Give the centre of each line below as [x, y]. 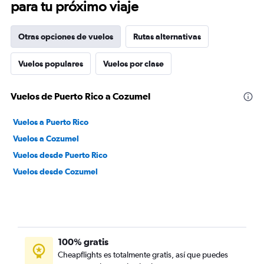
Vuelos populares [51, 64]
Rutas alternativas [167, 37]
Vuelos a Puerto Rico [51, 122]
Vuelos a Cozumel [46, 138]
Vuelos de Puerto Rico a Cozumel [80, 96]
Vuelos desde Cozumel [55, 171]
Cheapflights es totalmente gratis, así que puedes [143, 255]
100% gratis [83, 242]
